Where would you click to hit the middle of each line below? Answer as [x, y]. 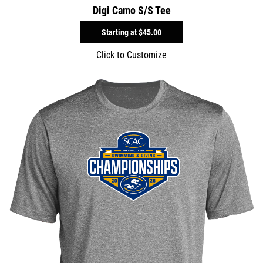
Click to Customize [131, 55]
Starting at [120, 32]
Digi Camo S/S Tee [131, 10]
